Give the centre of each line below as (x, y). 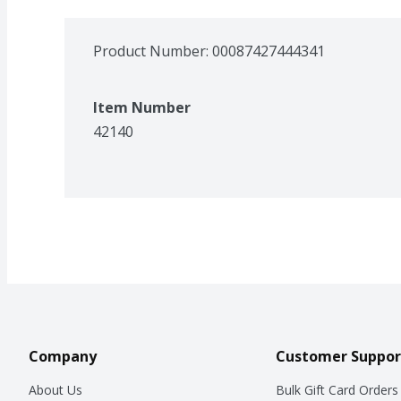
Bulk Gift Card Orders (337, 389)
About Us (55, 389)
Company (63, 356)
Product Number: (153, 51)
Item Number (142, 107)
